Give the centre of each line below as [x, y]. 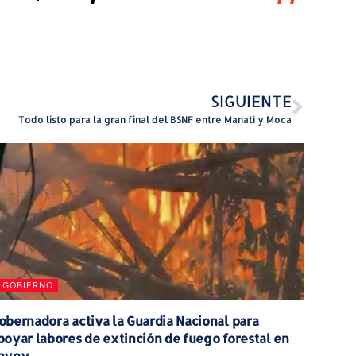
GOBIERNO [28, 285]
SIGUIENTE [251, 101]
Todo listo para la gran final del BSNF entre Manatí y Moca [155, 120]
